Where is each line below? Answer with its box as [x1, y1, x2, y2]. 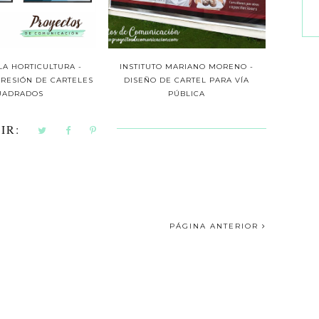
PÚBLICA [168, 89, 206, 99]
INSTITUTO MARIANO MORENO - [120, 62, 254, 72]
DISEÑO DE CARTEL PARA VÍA [124, 75, 250, 85]
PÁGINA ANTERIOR [169, 221, 262, 231]
